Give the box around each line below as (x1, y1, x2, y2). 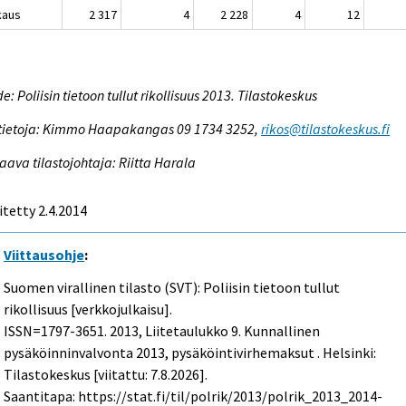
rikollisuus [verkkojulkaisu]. (4, 300, 173, 319)
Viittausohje (4, 245, 85, 264)
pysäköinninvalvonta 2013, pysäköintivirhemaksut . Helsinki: (4, 343, 377, 362)
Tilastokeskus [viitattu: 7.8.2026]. (4, 365, 208, 384)
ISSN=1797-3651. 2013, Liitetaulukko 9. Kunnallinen (4, 322, 321, 341)
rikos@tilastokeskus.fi (261, 119, 391, 138)
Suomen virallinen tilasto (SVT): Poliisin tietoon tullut (4, 278, 341, 297)
